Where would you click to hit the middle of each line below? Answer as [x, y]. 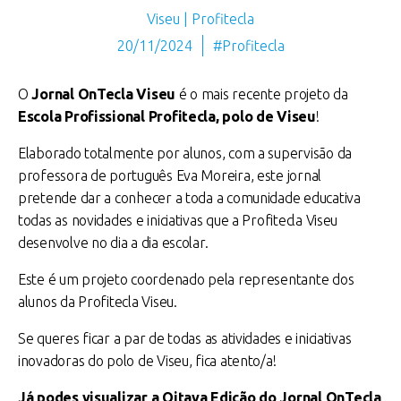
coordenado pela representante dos [243, 279]
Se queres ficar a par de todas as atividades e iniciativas [185, 338]
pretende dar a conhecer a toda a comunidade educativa [189, 198]
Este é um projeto [75, 279]
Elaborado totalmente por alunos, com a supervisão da [185, 153]
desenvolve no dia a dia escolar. [113, 243]
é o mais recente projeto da [262, 94]
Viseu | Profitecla [200, 19]
